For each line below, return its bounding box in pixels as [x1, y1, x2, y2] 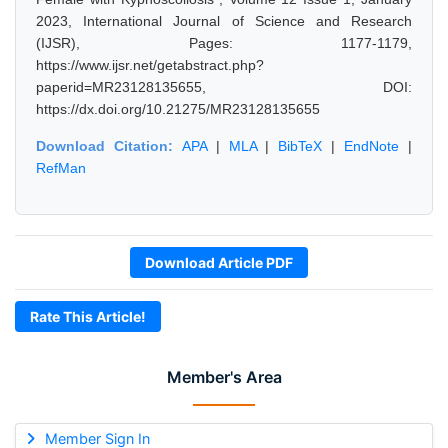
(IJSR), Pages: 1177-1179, [36, 35, 412, 51]
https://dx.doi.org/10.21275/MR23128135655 [36, 101, 320, 117]
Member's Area [166, 367, 282, 387]
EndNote [344, 138, 400, 154]
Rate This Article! [30, 308, 146, 325]
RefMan [36, 160, 86, 176]
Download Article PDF [145, 254, 293, 271]
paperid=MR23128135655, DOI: [36, 79, 412, 95]
